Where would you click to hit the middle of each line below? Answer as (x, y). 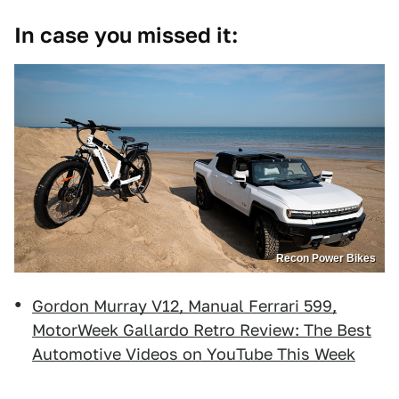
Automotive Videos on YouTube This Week (194, 354)
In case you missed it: (126, 36)
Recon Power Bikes (326, 259)
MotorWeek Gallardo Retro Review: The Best (202, 330)
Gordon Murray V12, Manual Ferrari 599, (184, 306)
